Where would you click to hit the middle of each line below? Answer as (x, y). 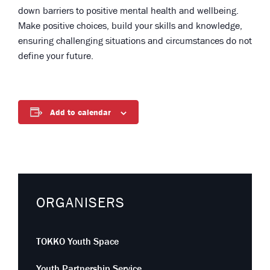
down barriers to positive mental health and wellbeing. (128, 11)
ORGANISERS (80, 203)
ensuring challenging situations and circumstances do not (135, 41)
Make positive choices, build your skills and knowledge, (130, 26)
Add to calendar (80, 113)
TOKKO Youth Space (77, 242)
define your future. (56, 56)
